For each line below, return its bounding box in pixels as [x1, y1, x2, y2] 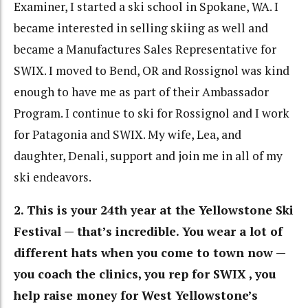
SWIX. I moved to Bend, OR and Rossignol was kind [14, 62, 289, 78]
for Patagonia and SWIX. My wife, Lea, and [14, 126, 241, 142]
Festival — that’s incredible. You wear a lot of [14, 223, 283, 240]
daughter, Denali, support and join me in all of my [14, 147, 283, 164]
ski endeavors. [14, 168, 91, 185]
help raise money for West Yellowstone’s [14, 287, 258, 304]
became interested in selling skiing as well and [14, 19, 268, 36]
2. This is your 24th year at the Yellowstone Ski [14, 202, 294, 219]
